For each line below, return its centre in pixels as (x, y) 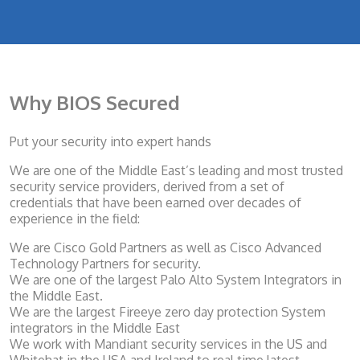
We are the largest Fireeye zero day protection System (168, 312)
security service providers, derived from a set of (147, 187)
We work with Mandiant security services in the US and (168, 344)
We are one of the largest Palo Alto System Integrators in (176, 280)
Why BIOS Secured (95, 103)
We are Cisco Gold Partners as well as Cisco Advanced (166, 248)
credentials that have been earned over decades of (155, 203)
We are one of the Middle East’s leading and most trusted (176, 171)
